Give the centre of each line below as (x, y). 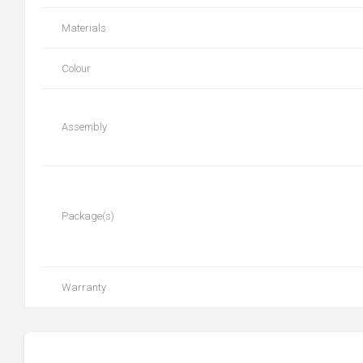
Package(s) (88, 216)
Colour (76, 69)
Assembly (84, 127)
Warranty (84, 288)
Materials (84, 28)
